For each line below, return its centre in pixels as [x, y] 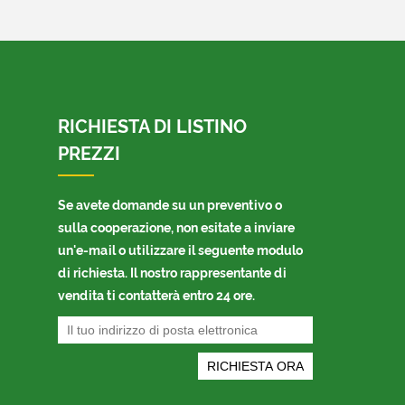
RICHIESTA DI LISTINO [152, 127]
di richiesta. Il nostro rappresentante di [172, 273]
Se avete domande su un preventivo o [170, 205]
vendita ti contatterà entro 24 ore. [156, 296]
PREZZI [89, 154]
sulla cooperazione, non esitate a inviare [176, 228]
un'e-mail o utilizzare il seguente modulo [180, 250]
